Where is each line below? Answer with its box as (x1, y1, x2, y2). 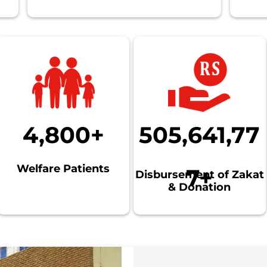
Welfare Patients (17, 162, 110, 175)
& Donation (168, 180, 231, 194)
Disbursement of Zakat (135, 167, 264, 181)
